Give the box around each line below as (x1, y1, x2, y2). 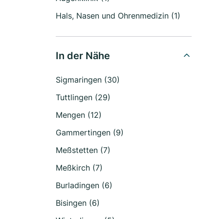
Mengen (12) (56, 110, 102, 120)
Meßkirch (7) (56, 163, 103, 173)
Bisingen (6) (56, 198, 100, 208)
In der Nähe (56, 50, 110, 62)
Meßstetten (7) (56, 145, 110, 155)
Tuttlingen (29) (56, 92, 110, 102)
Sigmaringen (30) (56, 75, 120, 85)
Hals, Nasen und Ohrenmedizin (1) (56, 11, 180, 21)
